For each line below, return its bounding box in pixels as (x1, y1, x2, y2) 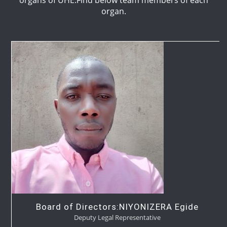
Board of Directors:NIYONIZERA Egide (32, 201, 195, 212)
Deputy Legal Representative (70, 212, 157, 222)
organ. (101, 5, 126, 17)
